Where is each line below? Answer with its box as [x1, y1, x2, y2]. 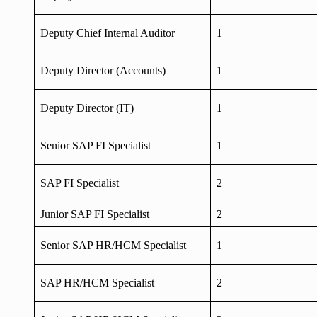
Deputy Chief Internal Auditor [40, 26, 175, 39]
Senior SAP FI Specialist [40, 139, 151, 151]
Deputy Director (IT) [40, 101, 134, 114]
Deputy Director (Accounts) [40, 64, 166, 76]
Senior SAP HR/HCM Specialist [40, 238, 186, 251]
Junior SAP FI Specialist [40, 207, 149, 220]
